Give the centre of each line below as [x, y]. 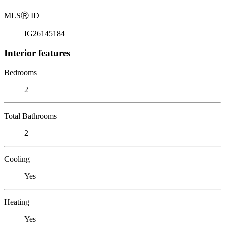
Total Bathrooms [30, 116]
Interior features [37, 53]
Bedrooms [20, 72]
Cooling [17, 159]
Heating [17, 202]
